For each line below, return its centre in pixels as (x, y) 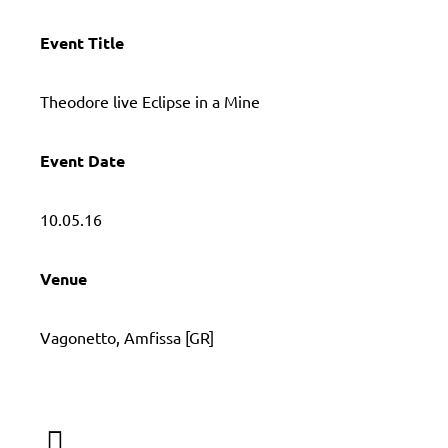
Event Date (82, 160)
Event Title (82, 42)
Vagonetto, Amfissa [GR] (127, 336)
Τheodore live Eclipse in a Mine (150, 100)
